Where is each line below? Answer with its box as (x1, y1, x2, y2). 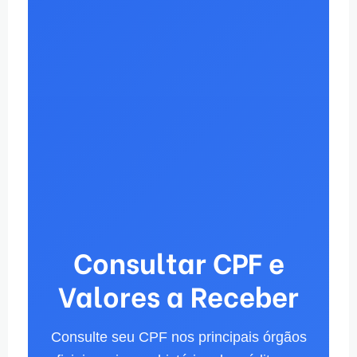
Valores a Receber (58, 274, 299, 316)
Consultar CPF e (73, 241, 284, 282)
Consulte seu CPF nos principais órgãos (50, 328, 307, 345)
